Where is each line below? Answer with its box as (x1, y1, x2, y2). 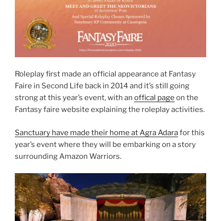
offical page (134, 93, 175, 103)
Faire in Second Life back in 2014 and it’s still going (15, 81, 189, 91)
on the (175, 93, 198, 103)
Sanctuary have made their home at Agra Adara (15, 128, 178, 137)
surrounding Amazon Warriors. (15, 151, 121, 161)
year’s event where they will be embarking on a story (15, 140, 196, 149)
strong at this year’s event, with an (15, 93, 134, 103)
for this (178, 128, 205, 137)
